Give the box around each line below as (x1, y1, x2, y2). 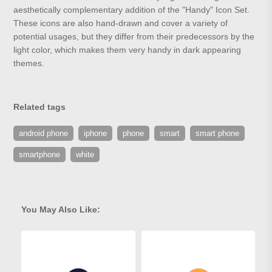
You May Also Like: (21, 205, 100, 215)
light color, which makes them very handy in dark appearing (13, 45, 242, 55)
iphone (84, 129, 107, 138)
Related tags (13, 102, 66, 112)
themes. (13, 58, 45, 69)
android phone (19, 129, 69, 138)
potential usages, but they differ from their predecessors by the (13, 32, 255, 42)
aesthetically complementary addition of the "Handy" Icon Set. (13, 5, 250, 15)
